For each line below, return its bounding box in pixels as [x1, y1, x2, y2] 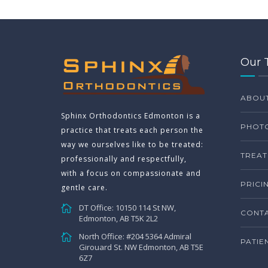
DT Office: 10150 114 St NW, [79, 202, 176, 213]
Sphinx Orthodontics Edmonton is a [61, 110, 200, 121]
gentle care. [61, 182, 108, 193]
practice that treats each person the [61, 124, 203, 135]
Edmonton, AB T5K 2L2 [79, 212, 158, 224]
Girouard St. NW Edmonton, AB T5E [79, 241, 203, 252]
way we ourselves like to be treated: [61, 139, 203, 150]
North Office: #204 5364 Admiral [79, 230, 191, 242]
